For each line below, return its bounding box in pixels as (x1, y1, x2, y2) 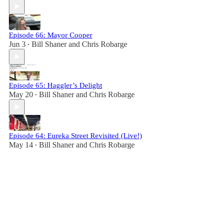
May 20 (9, 90, 33, 99)
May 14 (9, 141, 33, 149)
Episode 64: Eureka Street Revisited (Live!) (9, 132, 142, 140)
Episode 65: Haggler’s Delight (9, 81, 102, 89)
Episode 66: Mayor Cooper (9, 31, 92, 39)
